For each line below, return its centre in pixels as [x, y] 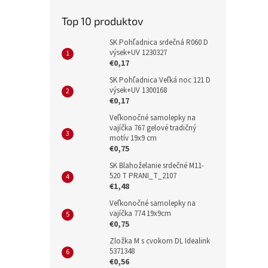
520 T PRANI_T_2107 [143, 176]
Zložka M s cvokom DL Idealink [160, 241]
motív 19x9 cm [133, 138]
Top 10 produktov [103, 21]
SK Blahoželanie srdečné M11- [157, 166]
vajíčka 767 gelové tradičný [153, 128]
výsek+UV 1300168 [138, 91]
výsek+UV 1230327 [138, 53]
